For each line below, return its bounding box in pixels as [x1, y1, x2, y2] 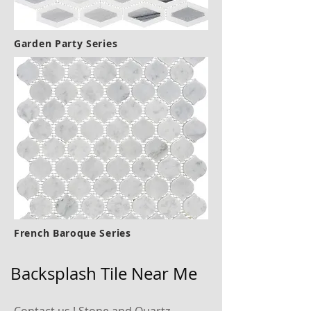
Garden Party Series [14, 37, 118, 50]
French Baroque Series [14, 226, 131, 239]
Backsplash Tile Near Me [10, 262, 197, 285]
